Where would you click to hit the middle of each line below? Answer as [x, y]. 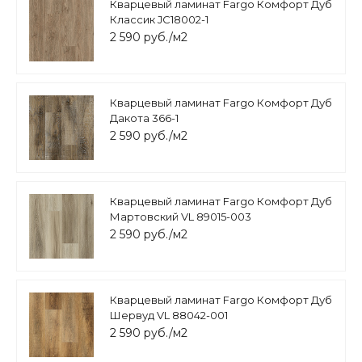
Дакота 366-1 [144, 118]
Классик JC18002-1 [159, 20]
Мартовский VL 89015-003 [181, 217]
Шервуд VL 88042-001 [169, 316]
